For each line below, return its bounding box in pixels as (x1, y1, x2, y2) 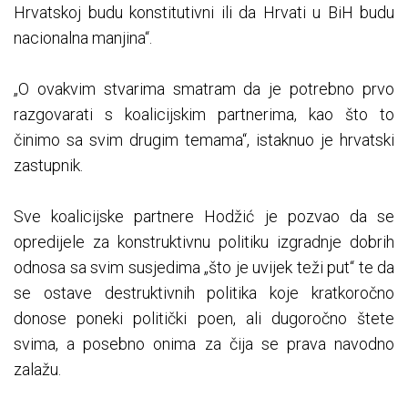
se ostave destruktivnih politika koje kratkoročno (14, 283, 394, 303)
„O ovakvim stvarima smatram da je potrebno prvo (14, 79, 394, 99)
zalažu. (14, 360, 61, 380)
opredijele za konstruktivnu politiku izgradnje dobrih (14, 232, 394, 252)
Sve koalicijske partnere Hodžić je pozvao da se (14, 207, 394, 227)
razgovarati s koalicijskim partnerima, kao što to (14, 105, 394, 125)
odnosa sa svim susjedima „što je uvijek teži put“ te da (14, 258, 394, 278)
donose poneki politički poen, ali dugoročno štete (14, 309, 394, 329)
